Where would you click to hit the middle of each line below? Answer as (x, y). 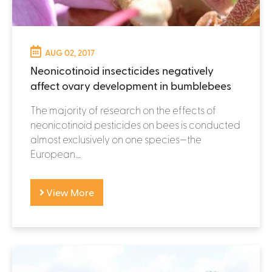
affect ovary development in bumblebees (131, 85)
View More (69, 192)
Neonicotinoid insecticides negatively (122, 70)
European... (56, 153)
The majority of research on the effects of (123, 110)
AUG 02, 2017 (70, 52)
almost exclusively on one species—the (116, 139)
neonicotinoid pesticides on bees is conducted (135, 124)
